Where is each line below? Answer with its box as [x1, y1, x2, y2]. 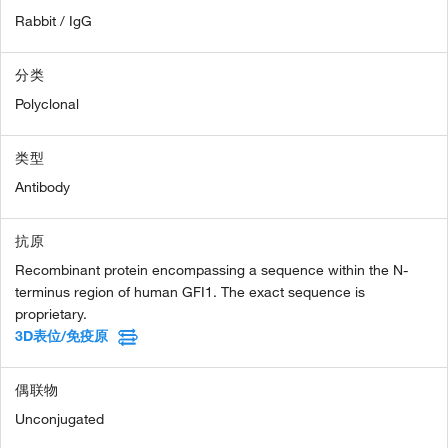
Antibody [15, 178, 70, 197]
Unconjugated [15, 410, 104, 429]
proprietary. [15, 305, 87, 324]
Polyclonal [15, 95, 79, 114]
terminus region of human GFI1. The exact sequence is [15, 283, 365, 302]
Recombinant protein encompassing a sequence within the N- [15, 261, 408, 280]
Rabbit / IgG [15, 12, 92, 31]
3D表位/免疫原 [15, 327, 108, 346]
